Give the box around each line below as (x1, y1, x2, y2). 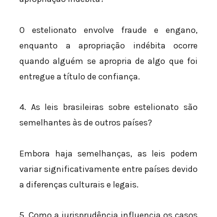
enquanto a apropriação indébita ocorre (19, 40, 198, 51)
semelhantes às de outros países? (19, 117, 152, 128)
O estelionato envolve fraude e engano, (19, 24, 198, 35)
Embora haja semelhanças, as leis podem (19, 148, 198, 159)
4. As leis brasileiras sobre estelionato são (19, 102, 198, 113)
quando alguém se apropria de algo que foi (19, 55, 198, 66)
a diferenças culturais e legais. (19, 179, 139, 190)
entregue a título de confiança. (19, 71, 140, 82)
